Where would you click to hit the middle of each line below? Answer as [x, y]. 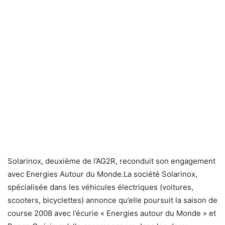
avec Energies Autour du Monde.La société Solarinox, [102, 174]
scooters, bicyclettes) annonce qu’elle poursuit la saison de [113, 200]
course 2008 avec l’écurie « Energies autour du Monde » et [112, 213]
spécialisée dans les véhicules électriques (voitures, [100, 187]
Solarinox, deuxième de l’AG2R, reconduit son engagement [111, 161]
